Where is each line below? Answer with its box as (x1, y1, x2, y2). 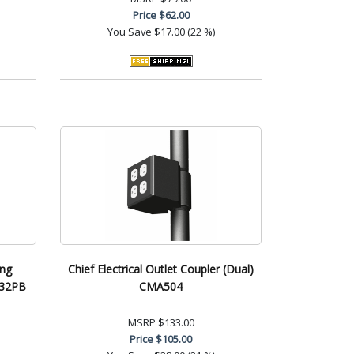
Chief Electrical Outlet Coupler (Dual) (68, 261, 254, 277)
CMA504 (139, 278, 183, 294)
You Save (107, 24, 152, 39)
